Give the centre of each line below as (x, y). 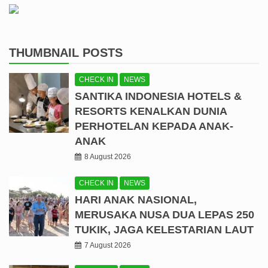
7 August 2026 (108, 246)
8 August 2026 (108, 157)
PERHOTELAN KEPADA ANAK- (154, 127)
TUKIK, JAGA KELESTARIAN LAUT (164, 230)
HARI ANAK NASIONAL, (136, 200)
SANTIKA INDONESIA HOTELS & (158, 97)
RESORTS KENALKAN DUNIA (151, 112)
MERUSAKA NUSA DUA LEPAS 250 (165, 215)
